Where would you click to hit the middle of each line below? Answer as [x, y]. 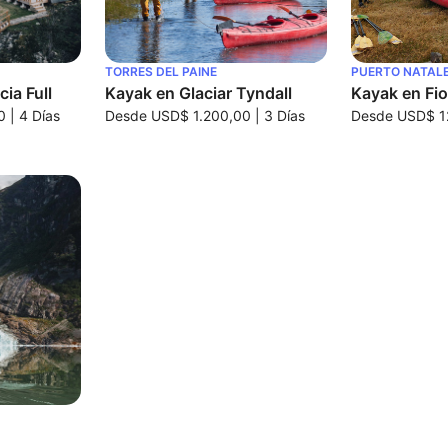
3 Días [284, 115]
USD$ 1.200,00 [200, 115]
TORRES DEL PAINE [160, 71]
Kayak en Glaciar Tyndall [198, 92]
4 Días [40, 115]
